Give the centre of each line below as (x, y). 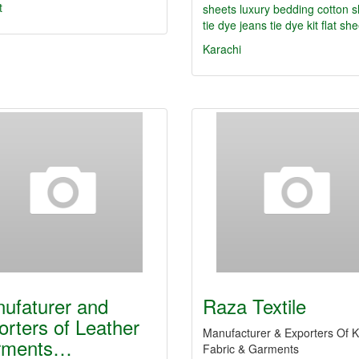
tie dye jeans (236, 25)
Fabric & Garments (251, 349)
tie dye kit (296, 25)
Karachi (222, 49)
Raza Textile (254, 306)
